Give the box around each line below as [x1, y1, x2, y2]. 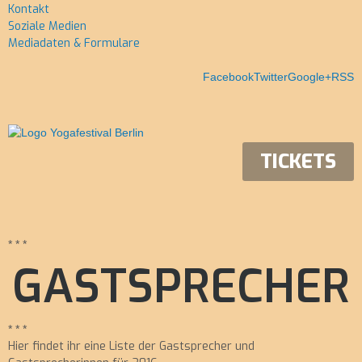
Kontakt [8, 2, 49, 17]
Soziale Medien [8, 19, 86, 34]
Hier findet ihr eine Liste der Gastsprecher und [8, 339, 255, 354]
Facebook [203, 70, 254, 83]
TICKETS [260, 149, 336, 175]
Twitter [254, 70, 288, 83]
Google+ [288, 70, 331, 83]
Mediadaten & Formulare [8, 36, 140, 51]
